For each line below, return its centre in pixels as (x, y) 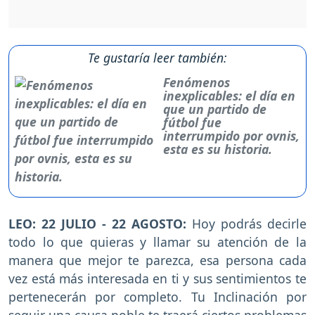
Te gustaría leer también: (157, 57)
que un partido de (215, 109)
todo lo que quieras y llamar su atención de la (157, 242)
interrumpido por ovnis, (232, 135)
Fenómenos (197, 82)
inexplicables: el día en (230, 95)
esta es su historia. (218, 149)
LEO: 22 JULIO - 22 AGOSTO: (100, 223)
